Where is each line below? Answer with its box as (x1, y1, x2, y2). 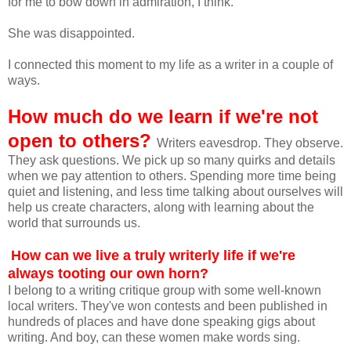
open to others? (8, 130, 157, 152)
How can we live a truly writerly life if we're (11, 248, 295, 264)
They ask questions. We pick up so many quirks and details (8, 154, 335, 168)
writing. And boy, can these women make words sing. (8, 331, 300, 345)
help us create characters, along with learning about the (8, 201, 314, 215)
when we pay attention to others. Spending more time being (8, 169, 336, 183)
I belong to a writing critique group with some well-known (8, 284, 321, 298)
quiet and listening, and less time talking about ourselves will (8, 185, 343, 199)
